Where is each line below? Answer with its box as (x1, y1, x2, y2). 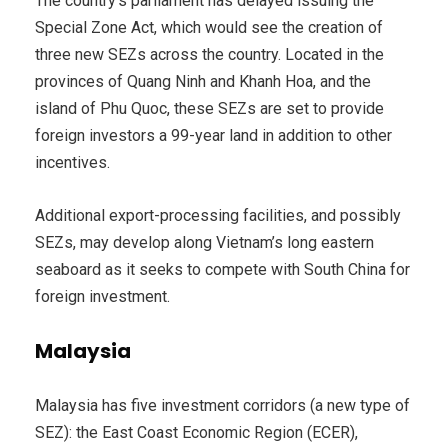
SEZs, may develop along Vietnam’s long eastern (35, 233, 374, 253)
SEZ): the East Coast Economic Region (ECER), (35, 423, 358, 443)
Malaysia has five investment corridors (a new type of (35, 396, 410, 416)
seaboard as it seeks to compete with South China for (35, 260, 410, 280)
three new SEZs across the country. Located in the (35, 45, 384, 65)
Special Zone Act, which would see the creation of (35, 18, 383, 38)
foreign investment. (35, 287, 170, 307)
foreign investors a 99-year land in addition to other (35, 126, 392, 146)
